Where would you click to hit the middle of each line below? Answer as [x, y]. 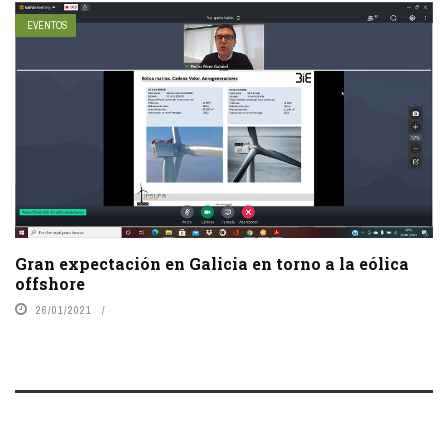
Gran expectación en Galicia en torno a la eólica [212, 263]
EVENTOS [47, 26]
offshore [50, 283]
